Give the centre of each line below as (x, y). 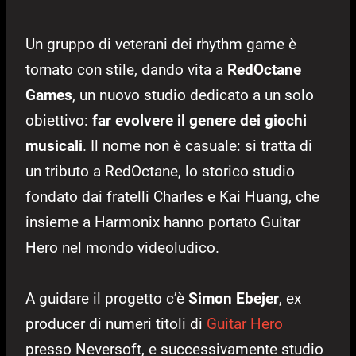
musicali (54, 145)
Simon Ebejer (234, 298)
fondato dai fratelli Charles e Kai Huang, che (172, 196)
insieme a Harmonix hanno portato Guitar (163, 222)
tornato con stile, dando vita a (126, 69)
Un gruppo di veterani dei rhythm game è (161, 44)
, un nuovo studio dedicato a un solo (193, 95)
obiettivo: (59, 120)
